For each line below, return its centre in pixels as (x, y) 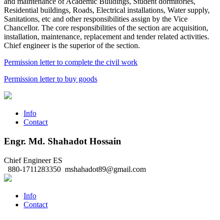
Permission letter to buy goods (51, 79)
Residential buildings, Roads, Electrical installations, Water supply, (107, 10)
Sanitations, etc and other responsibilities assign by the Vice (96, 19)
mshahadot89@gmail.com (104, 169)
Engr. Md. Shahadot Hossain (63, 141)
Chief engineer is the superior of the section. (73, 46)
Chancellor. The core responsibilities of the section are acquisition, (106, 28)
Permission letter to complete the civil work (71, 62)
